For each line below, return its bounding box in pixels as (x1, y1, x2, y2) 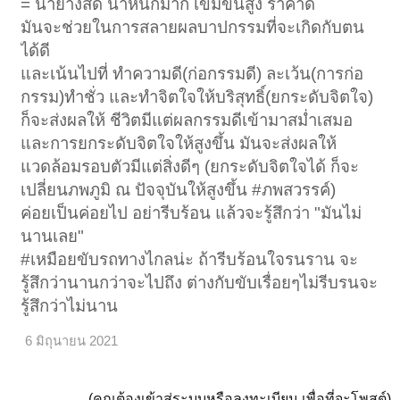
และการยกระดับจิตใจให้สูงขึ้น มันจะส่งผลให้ (21, 134, 337, 154)
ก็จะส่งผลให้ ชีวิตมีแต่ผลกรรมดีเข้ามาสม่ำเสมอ (21, 111, 354, 130)
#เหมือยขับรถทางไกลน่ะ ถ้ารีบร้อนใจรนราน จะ (21, 250, 359, 270)
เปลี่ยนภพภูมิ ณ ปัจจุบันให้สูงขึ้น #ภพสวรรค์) (21, 180, 337, 200)
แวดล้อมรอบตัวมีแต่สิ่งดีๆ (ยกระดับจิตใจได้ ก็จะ (21, 157, 360, 177)
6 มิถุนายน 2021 (25, 334, 119, 349)
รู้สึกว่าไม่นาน (21, 296, 119, 316)
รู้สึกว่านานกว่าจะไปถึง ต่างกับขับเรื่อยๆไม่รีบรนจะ (21, 273, 379, 293)
